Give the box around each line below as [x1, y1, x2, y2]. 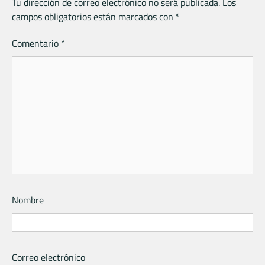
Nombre [12, 192, 44, 207]
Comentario [12, 35, 61, 50]
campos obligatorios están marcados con [12, 9, 176, 24]
